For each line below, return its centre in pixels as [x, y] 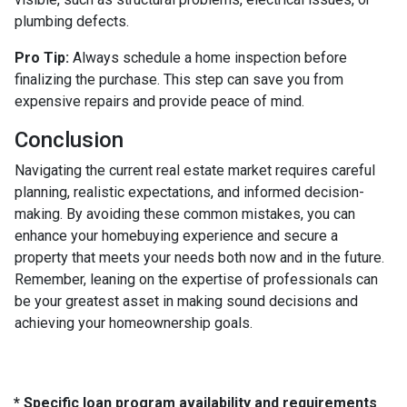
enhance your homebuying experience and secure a [176, 235]
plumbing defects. [72, 21]
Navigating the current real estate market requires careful [195, 170]
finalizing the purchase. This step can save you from [179, 79]
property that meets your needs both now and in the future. [199, 257]
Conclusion [69, 139]
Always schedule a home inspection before [208, 57]
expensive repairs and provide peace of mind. [159, 101]
